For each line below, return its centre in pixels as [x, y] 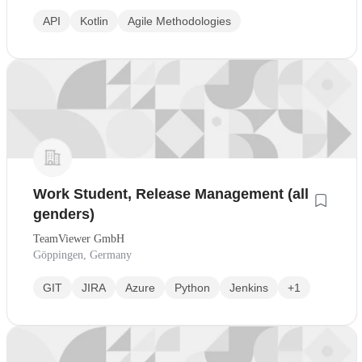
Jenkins [249, 288]
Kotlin [94, 21]
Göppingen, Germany [82, 255]
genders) [64, 215]
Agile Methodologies [179, 21]
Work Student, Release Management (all [171, 194]
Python [192, 288]
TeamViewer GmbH [79, 239]
